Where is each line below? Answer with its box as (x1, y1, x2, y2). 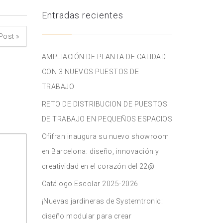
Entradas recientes (41, 10, 123, 20)
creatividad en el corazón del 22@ (41, 162, 154, 170)
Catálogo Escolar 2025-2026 (41, 180, 138, 188)
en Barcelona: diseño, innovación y (41, 147, 159, 155)
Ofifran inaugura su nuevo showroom (41, 132, 169, 140)
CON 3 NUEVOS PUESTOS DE (41, 68, 139, 76)
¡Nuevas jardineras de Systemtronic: (41, 197, 163, 205)
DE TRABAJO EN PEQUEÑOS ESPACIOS (41, 115, 172, 123)
